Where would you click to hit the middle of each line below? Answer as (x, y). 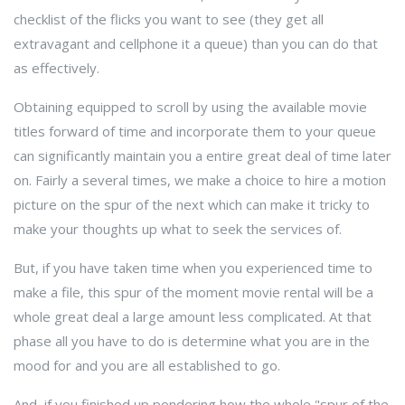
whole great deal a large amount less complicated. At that (193, 316)
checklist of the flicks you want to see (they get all (169, 19)
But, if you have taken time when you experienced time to (193, 268)
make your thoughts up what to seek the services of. (178, 229)
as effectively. (57, 68)
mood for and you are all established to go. (147, 365)
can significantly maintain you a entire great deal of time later (202, 155)
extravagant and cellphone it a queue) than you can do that (196, 43)
